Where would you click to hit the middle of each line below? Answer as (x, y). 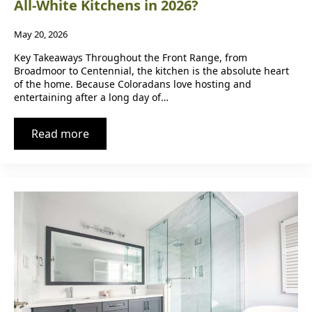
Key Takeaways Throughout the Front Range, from (131, 58)
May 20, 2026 (41, 34)
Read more (60, 134)
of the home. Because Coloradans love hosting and (133, 84)
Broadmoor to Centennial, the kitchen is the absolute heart (151, 71)
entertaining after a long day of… (91, 97)
